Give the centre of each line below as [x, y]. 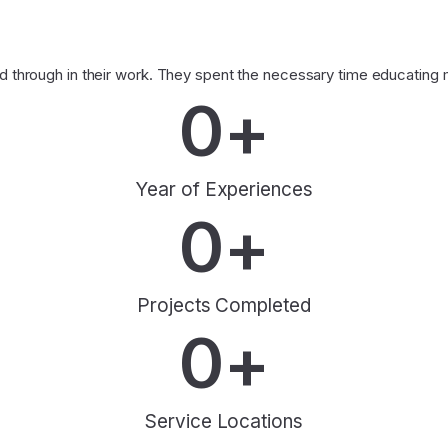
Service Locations [224, 422]
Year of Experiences [224, 190]
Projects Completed [224, 306]
